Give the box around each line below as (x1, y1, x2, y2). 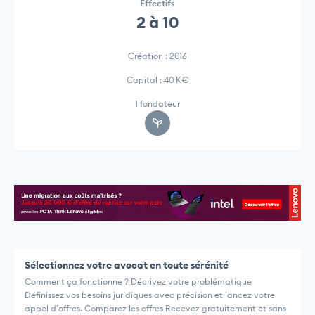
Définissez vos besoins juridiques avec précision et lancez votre (25, 289, 275, 300)
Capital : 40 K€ (126, 75, 189, 86)
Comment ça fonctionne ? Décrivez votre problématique (25, 276, 252, 287)
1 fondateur (135, 98, 180, 110)
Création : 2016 (128, 51, 187, 62)
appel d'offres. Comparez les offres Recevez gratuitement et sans (25, 302, 286, 314)
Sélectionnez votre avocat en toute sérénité (25, 258, 229, 271)
